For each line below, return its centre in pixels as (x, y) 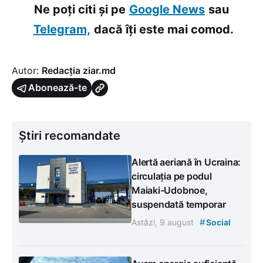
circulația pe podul (172, 176)
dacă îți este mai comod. (163, 29)
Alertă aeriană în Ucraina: (186, 162)
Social (218, 222)
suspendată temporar (179, 204)
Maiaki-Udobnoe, (170, 190)
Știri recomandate (70, 136)
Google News (167, 9)
